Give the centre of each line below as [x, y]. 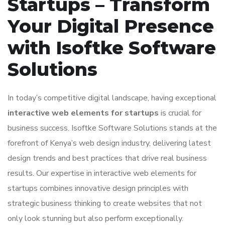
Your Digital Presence [111, 26]
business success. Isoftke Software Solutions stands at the [112, 128]
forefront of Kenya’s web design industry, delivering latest [109, 143]
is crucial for [180, 113]
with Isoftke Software [112, 48]
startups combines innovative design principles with [98, 188]
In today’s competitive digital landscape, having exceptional [112, 98]
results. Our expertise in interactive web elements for [102, 173]
